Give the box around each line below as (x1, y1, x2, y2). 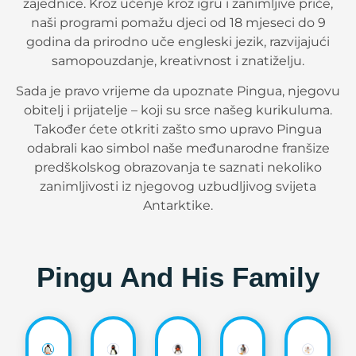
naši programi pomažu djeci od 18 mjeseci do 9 (30, 14, 326, 30)
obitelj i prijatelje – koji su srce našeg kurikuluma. (24, 102, 332, 118)
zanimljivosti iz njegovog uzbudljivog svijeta (40, 178, 316, 194)
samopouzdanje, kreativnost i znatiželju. (52, 52, 304, 68)
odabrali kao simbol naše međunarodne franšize (26, 140, 330, 156)
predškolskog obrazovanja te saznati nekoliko (34, 159, 322, 175)
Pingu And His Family (37, 261, 319, 292)
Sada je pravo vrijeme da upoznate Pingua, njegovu (16, 83, 340, 99)
